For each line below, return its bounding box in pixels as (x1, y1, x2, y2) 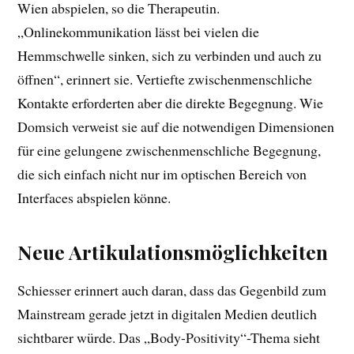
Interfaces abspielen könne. (17, 188, 171, 208)
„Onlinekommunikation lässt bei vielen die (17, 22, 260, 42)
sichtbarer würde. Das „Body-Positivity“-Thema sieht (17, 328, 321, 348)
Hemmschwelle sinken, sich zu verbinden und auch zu (17, 46, 322, 66)
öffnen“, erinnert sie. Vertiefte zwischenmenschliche (17, 70, 313, 89)
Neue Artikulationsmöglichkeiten (17, 239, 329, 265)
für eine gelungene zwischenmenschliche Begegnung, (17, 141, 322, 160)
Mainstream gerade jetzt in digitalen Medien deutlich (17, 304, 318, 324)
